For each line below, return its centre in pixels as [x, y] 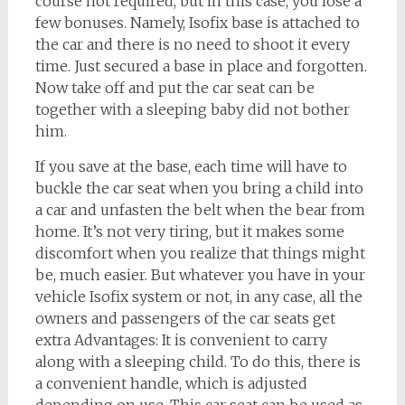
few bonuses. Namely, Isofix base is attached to [197, 23]
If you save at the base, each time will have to [191, 166]
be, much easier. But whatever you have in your [200, 275]
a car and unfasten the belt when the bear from [200, 210]
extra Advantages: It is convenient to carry [181, 340]
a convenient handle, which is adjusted [171, 383]
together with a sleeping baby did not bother [192, 109]
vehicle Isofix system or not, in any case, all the [198, 297]
